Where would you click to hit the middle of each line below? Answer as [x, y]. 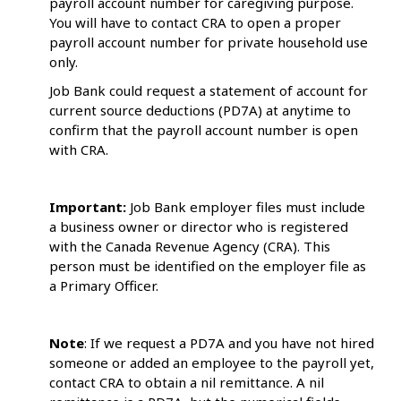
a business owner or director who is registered [199, 227]
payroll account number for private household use [209, 43]
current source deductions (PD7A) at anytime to [200, 111]
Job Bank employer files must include [247, 207]
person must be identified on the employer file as [208, 266]
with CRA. [81, 150]
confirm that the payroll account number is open [204, 130]
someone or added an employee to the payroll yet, [212, 363]
